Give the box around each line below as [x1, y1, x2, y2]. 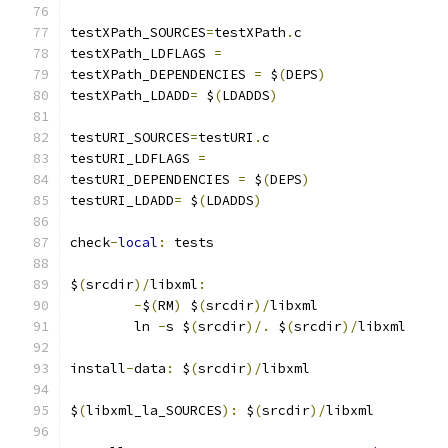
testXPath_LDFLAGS [70, 45, 214, 62]
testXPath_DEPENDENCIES [70, 66, 254, 83]
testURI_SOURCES [70, 129, 190, 146]
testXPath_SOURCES [70, 24, 206, 41]
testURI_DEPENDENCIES [70, 171, 238, 188]
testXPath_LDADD [70, 87, 190, 104]
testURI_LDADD [70, 192, 174, 209]
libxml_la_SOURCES [86, 402, 222, 419]
